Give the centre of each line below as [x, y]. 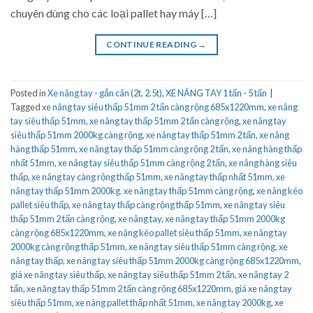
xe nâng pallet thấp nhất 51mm [134, 302]
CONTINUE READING [152, 45]
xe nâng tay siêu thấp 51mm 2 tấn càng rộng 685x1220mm [153, 107]
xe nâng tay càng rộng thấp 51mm [96, 176]
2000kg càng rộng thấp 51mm [68, 246]
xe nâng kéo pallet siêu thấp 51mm [174, 232]
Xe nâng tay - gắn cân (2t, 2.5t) [105, 93]
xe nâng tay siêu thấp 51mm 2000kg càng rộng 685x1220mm [183, 260]
